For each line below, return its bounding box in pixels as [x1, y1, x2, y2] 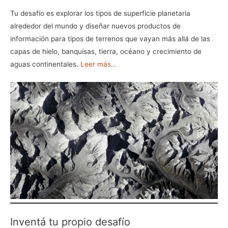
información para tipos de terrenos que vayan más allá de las [10, 35, 210, 43]
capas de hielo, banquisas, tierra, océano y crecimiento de [10, 47, 202, 56]
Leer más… [80, 60, 117, 69]
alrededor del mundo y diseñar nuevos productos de [10, 22, 181, 31]
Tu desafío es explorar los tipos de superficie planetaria [10, 9, 190, 18]
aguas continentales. [10, 60, 80, 69]
